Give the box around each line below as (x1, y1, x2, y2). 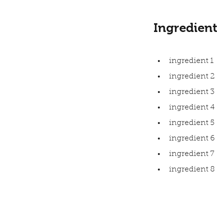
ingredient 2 (169, 73, 215, 81)
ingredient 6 (169, 135, 215, 143)
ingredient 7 (169, 150, 214, 158)
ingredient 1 (169, 57, 214, 65)
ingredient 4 (169, 104, 215, 112)
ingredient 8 (169, 166, 215, 174)
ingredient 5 (169, 119, 215, 127)
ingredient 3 (169, 88, 215, 96)
